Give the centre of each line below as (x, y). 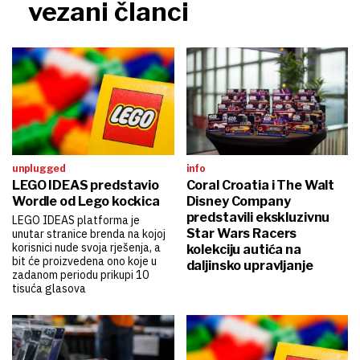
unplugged (39, 168)
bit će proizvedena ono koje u (84, 261)
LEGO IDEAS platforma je (76, 220)
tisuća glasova (49, 288)
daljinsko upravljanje (250, 265)
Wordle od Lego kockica (86, 201)
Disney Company (238, 201)
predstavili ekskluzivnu (258, 217)
